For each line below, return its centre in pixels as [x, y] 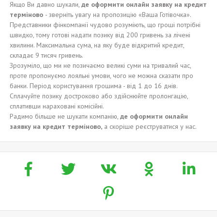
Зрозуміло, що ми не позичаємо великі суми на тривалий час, [100, 65]
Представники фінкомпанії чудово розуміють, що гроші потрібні [105, 25]
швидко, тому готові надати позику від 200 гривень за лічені [100, 35]
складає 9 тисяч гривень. [46, 55]
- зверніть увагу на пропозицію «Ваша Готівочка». [118, 15]
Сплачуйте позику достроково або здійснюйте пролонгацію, [99, 96]
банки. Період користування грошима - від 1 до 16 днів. [93, 86]
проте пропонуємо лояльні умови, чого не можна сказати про [101, 76]
